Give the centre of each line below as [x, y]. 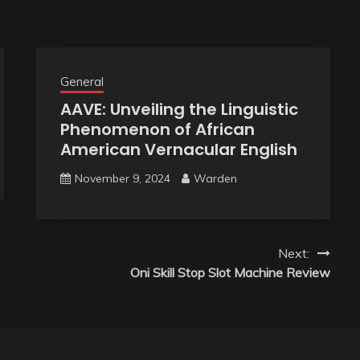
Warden [215, 178]
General [82, 81]
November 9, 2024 [122, 178]
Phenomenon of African [157, 129]
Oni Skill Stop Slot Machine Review [230, 272]
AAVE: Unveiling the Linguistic [179, 109]
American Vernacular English [178, 149]
